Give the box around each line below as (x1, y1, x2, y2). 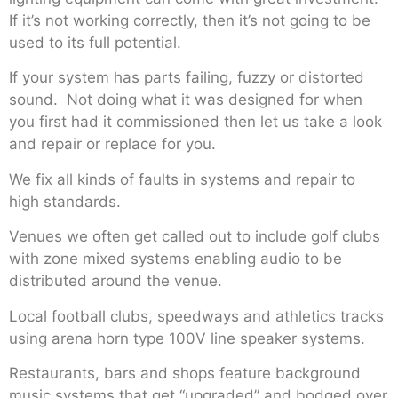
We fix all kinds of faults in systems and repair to (9, 170, 355, 188)
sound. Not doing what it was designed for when (9, 91, 362, 109)
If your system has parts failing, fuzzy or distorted (9, 68, 364, 87)
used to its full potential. (9, 34, 181, 52)
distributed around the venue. (9, 272, 222, 291)
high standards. (9, 192, 130, 211)
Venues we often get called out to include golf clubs (9, 227, 380, 246)
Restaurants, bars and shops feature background (9, 363, 361, 382)
